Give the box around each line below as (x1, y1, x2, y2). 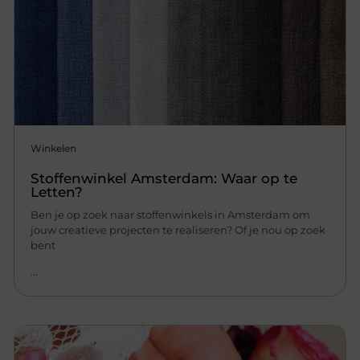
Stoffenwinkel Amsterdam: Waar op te (31, 170, 298, 186)
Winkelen (31, 141, 77, 154)
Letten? (31, 183, 84, 200)
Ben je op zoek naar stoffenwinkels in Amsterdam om (31, 207, 311, 221)
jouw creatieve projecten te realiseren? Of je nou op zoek (31, 223, 326, 236)
